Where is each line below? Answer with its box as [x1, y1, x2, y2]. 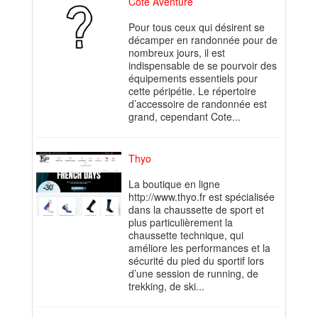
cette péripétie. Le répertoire [128, 84, 256, 99]
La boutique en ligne [128, 177, 220, 192]
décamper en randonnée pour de [128, 33, 278, 48]
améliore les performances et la [128, 241, 270, 256]
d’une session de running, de [128, 266, 258, 281]
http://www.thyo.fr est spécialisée [128, 190, 275, 204]
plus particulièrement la [128, 215, 233, 230]
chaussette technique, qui [128, 228, 243, 243]
